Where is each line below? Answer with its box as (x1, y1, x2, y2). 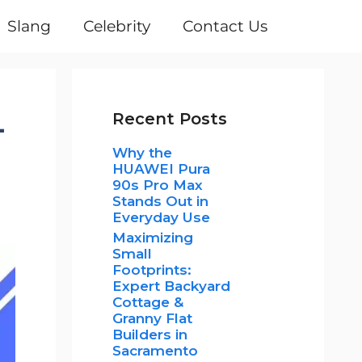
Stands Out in (112, 193, 208, 209)
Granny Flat (112, 310, 192, 326)
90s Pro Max (112, 177, 203, 193)
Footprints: (112, 262, 192, 278)
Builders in (112, 326, 187, 343)
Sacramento (112, 343, 198, 359)
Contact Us (183, 17, 267, 36)
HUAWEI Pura (112, 161, 210, 177)
